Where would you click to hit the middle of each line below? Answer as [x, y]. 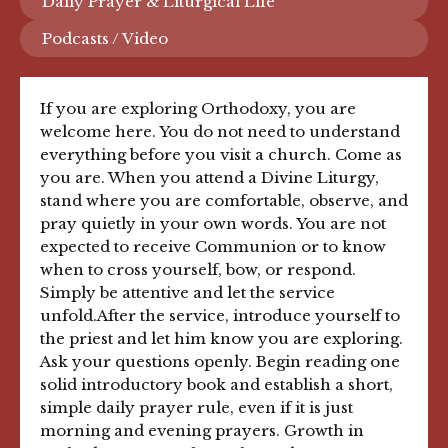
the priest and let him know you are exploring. [221, 338]
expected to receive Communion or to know [213, 246]
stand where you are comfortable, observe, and [224, 200]
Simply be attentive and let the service [187, 292]
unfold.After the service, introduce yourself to [220, 315]
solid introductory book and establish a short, [216, 384]
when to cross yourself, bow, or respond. [198, 269]
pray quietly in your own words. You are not [213, 223]
